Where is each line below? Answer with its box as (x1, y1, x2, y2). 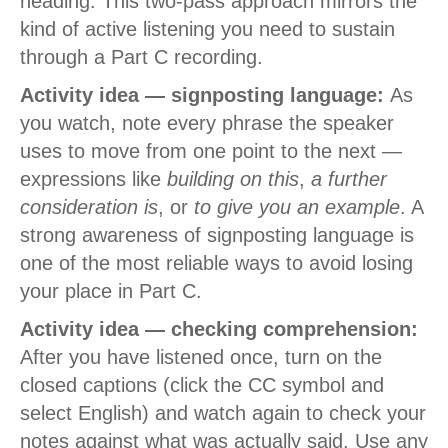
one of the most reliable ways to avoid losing (20, 252, 413, 275)
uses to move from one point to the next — (20, 140, 402, 163)
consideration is (20, 196, 158, 219)
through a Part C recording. (20, 46, 263, 69)
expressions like (20, 168, 167, 191)
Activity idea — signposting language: (20, 84, 384, 107)
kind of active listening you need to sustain (20, 18, 395, 41)
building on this (167, 168, 299, 191)
